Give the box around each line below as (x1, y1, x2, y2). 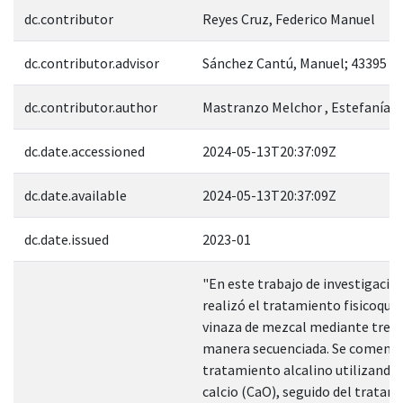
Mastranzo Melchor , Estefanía (202, 97, 390, 116)
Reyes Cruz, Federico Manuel (202, 9, 375, 28)
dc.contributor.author (24, 97, 157, 116)
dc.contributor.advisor (24, 53, 159, 72)
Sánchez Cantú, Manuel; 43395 (202, 53, 387, 72)
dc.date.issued (24, 229, 109, 248)
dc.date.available (24, 185, 127, 204)
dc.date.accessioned (24, 141, 145, 160)
